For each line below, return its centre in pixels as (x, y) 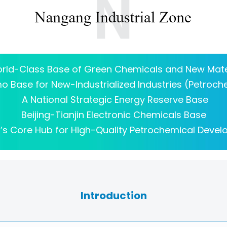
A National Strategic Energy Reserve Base (113, 100)
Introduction (113, 196)
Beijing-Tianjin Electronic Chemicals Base (113, 115)
